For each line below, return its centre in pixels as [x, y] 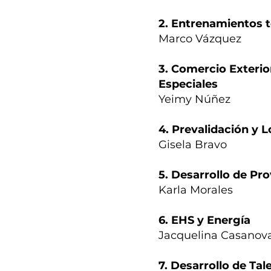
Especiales [188, 84]
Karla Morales [196, 190]
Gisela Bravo [193, 145]
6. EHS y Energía [204, 220]
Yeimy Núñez [194, 100]
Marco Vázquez [200, 39]
